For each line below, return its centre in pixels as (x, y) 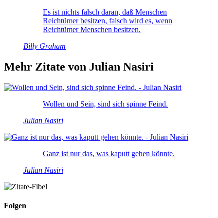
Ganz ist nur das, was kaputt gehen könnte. (109, 153)
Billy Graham (45, 46)
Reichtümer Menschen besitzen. (92, 29)
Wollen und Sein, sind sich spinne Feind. (105, 104)
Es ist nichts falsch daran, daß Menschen (105, 12)
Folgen (15, 205)
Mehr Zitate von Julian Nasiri (79, 66)
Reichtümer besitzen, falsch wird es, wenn (108, 20)
